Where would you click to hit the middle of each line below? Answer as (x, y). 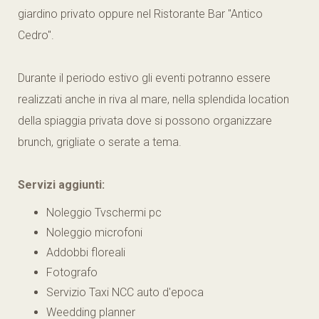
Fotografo (72, 272)
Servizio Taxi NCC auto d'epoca (125, 292)
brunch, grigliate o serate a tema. (100, 142)
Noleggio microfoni (94, 232)
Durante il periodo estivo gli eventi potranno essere (144, 78)
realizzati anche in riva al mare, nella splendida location (153, 99)
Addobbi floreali (86, 252)
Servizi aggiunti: (61, 185)
